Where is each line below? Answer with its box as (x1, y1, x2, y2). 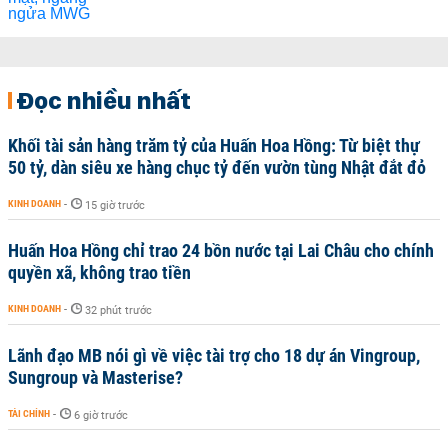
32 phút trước (85, 304, 152, 317)
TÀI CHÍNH (8, 408, 50, 419)
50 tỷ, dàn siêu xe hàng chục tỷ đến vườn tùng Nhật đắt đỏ (8, 157, 426, 178)
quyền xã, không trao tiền (8, 262, 191, 283)
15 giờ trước (85, 199, 145, 212)
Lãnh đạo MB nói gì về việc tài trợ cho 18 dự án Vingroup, (8, 345, 420, 366)
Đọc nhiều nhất (16, 85, 191, 115)
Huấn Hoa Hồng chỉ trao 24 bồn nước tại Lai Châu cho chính (8, 240, 434, 261)
